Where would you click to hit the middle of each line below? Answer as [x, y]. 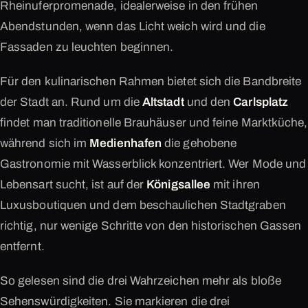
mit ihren [235, 185]
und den [209, 102]
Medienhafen [126, 144]
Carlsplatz [261, 102]
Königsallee [179, 185]
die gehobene [199, 144]
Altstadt [163, 102]
